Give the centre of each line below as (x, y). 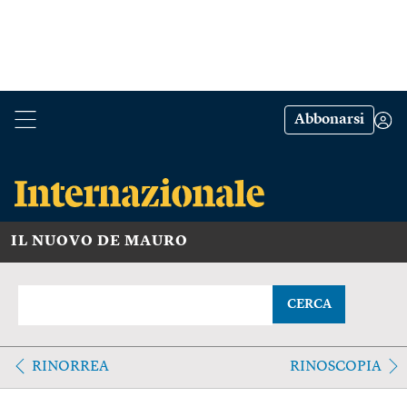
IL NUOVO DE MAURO (99, 241)
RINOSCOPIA (335, 367)
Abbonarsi (329, 120)
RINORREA (70, 367)
